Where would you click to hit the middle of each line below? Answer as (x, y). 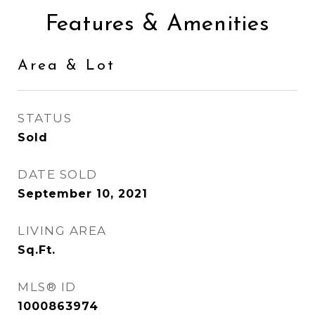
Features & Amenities (157, 25)
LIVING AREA (62, 231)
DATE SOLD (58, 174)
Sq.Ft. (37, 250)
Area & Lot (66, 66)
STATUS (45, 118)
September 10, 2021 (83, 194)
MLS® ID (47, 287)
